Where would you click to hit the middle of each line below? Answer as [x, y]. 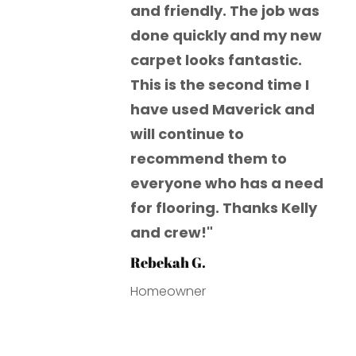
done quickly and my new [226, 36]
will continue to [188, 134]
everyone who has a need [227, 184]
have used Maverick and [223, 110]
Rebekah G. [168, 263]
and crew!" [172, 233]
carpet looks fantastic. [217, 60]
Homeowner [168, 292]
